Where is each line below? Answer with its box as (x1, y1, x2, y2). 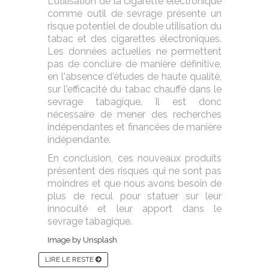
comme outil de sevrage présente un (47, 8, 222, 19)
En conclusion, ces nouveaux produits (47, 153, 222, 164)
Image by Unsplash (47, 235, 117, 244)
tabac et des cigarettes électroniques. (47, 33, 222, 44)
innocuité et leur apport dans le (47, 203, 222, 214)
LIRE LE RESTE (45, 255, 95, 264)
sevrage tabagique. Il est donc (47, 96, 222, 107)
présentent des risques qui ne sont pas (47, 165, 222, 177)
